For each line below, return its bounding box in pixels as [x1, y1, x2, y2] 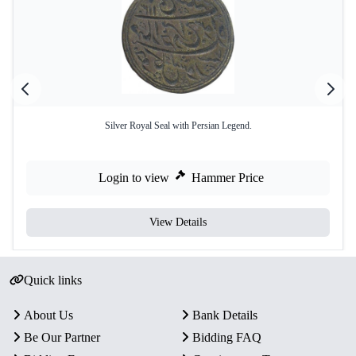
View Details [149, 216, 207, 228]
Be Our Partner [24, 331, 100, 344]
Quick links [23, 273, 82, 287]
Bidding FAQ [192, 331, 261, 344]
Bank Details [192, 308, 257, 322]
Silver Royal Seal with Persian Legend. [104, 120, 252, 131]
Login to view [99, 171, 169, 184]
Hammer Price [192, 171, 264, 184]
